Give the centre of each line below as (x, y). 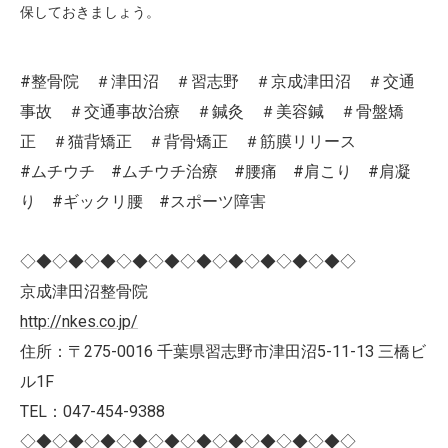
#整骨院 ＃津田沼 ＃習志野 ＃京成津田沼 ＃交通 (217, 81)
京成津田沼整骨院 (84, 291)
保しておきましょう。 (90, 12)
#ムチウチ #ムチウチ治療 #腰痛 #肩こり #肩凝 (215, 171)
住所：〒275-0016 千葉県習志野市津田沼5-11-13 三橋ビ (223, 351)
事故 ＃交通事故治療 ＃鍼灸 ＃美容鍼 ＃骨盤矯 (212, 111)
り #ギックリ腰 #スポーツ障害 (143, 201)
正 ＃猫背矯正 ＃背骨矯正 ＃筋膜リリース (196, 141)
